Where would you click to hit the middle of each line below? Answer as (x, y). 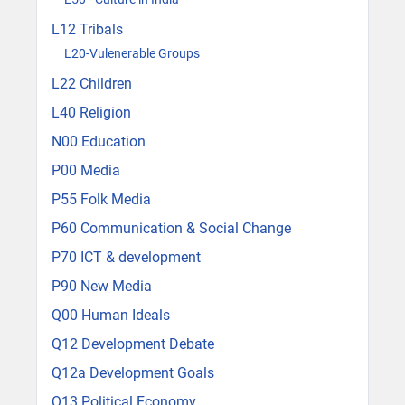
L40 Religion (91, 113)
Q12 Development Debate (133, 344)
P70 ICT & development (126, 258)
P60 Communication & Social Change (171, 229)
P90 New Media (102, 287)
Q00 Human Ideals (111, 316)
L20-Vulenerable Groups (132, 53)
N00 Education (99, 142)
